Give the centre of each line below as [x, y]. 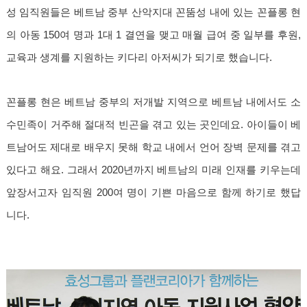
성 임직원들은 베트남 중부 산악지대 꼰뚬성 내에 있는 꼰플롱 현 [153, 12]
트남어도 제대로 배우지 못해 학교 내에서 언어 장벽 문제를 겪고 [153, 147]
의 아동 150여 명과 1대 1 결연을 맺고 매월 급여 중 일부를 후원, [153, 35]
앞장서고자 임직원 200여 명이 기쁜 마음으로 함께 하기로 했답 [153, 192]
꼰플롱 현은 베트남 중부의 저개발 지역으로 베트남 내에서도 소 [153, 102]
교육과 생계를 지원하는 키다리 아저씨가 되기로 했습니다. [142, 57]
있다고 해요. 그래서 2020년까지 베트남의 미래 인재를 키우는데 [153, 170]
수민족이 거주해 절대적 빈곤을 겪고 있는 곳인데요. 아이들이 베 [153, 124]
